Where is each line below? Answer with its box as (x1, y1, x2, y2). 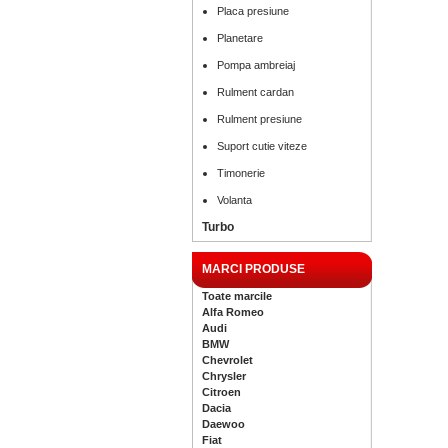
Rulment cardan (217, 86, 294, 98)
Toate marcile (202, 290, 272, 302)
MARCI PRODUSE (202, 262, 305, 276)
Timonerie (217, 167, 265, 179)
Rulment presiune (217, 113, 302, 125)
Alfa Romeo (202, 306, 264, 318)
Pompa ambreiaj (217, 59, 295, 71)
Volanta (217, 194, 252, 206)
